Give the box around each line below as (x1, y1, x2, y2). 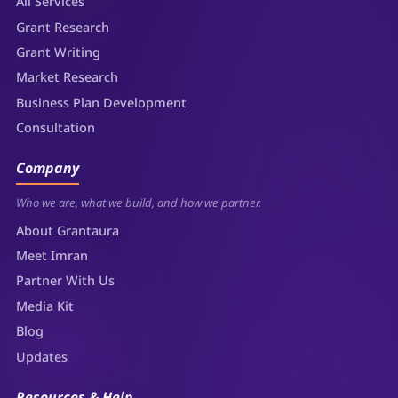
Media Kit (16, 297, 75, 314)
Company (16, 158, 80, 179)
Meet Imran (16, 247, 89, 265)
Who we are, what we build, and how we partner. (16, 195, 262, 211)
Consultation (16, 119, 96, 137)
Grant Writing (16, 43, 101, 60)
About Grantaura (16, 221, 120, 239)
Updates (16, 347, 68, 365)
